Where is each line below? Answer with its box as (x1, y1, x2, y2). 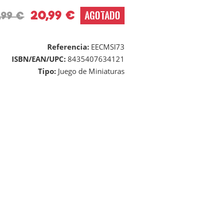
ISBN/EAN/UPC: (12, 54, 68, 64)
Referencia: (47, 42, 91, 52)
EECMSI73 (91, 42, 125, 52)
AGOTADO (85, 9, 120, 22)
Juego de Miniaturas (58, 66, 125, 76)
